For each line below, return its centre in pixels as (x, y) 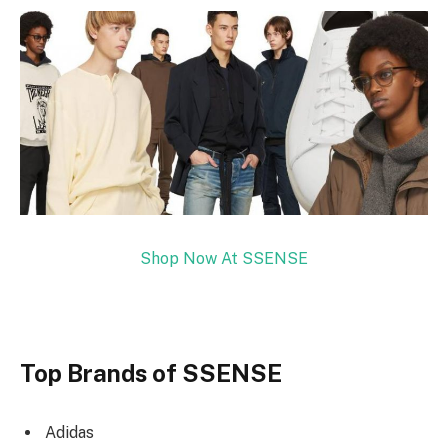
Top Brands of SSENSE (151, 372)
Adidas (69, 433)
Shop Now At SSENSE (224, 258)
